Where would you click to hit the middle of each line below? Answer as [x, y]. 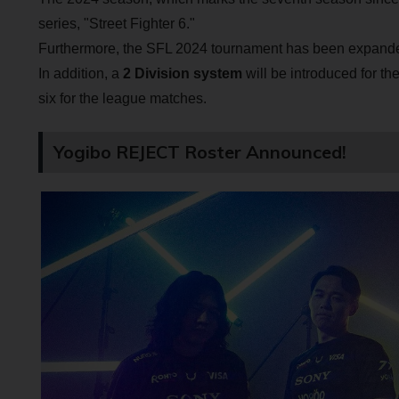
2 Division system [182, 73]
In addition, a [80, 73]
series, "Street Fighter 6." [116, 23]
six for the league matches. [122, 98]
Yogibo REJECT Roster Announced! [199, 152]
